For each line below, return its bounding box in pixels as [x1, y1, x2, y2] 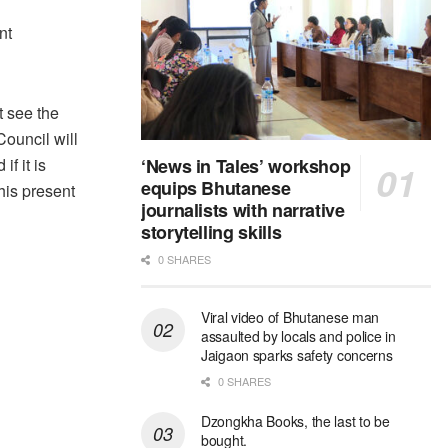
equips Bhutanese [141, 175, 291, 202]
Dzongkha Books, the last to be [201, 411, 390, 432]
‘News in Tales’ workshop [141, 153, 351, 180]
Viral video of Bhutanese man [201, 307, 380, 328]
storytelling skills [141, 219, 282, 246]
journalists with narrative [141, 197, 345, 224]
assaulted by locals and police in [201, 326, 396, 347]
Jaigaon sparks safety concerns [201, 345, 393, 366]
